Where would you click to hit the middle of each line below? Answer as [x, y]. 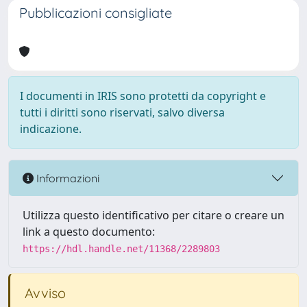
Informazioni [66, 178]
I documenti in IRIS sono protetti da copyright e [143, 96]
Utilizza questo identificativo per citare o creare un [153, 215]
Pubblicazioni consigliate [96, 13]
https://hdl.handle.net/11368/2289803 [121, 249]
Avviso [44, 293]
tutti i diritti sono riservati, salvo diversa [122, 112]
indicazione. [51, 129]
